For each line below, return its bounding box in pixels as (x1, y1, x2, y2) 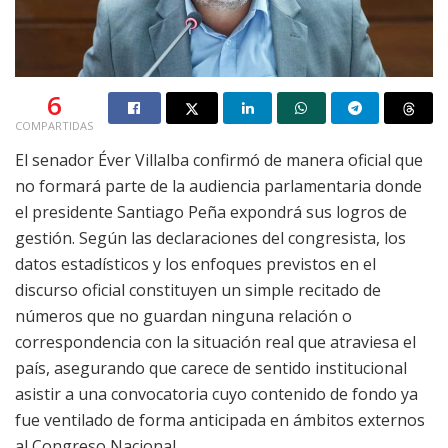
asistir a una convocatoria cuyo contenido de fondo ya (15, 382, 418, 405)
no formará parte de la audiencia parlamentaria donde (15, 174, 422, 197)
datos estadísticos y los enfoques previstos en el (15, 252, 376, 275)
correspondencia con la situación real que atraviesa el (15, 330, 416, 353)
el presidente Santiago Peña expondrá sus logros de (15, 200, 407, 223)
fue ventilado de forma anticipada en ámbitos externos (15, 408, 425, 431)
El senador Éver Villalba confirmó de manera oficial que (15, 148, 423, 171)
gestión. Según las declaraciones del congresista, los (15, 226, 406, 249)
